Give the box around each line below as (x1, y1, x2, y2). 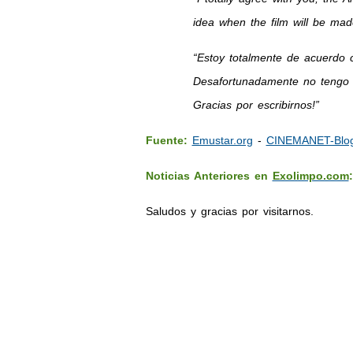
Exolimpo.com (272, 169, 349, 182)
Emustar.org (191, 134, 253, 147)
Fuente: (145, 134, 188, 147)
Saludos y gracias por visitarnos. (145, 205, 314, 217)
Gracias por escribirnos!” (192, 98, 319, 111)
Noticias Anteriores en (145, 169, 273, 182)
